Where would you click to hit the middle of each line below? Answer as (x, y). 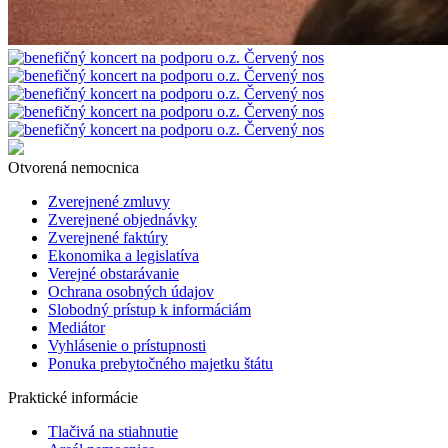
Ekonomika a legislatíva (123, 255)
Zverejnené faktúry (108, 237)
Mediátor (76, 327)
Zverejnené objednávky (122, 219)
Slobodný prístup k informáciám (149, 309)
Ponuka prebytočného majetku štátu (160, 363)
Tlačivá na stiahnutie (113, 431)
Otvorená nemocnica (73, 167)
